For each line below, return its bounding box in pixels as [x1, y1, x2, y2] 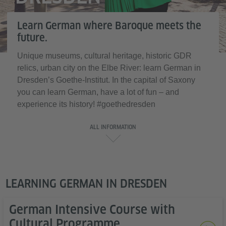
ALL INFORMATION [90, 124, 136, 131]
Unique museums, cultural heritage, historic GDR [17, 51, 192, 60]
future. [17, 32, 47, 44]
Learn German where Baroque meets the [17, 20, 201, 32]
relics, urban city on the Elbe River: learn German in [17, 64, 201, 72]
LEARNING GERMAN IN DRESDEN [6, 177, 167, 190]
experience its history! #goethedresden [17, 100, 155, 108]
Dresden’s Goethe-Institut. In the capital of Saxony [17, 76, 195, 84]
